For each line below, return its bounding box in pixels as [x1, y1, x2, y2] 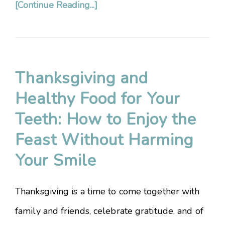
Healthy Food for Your [15, 88, 180, 109]
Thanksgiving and [15, 67, 148, 89]
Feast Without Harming [15, 129, 193, 151]
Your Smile [15, 150, 96, 171]
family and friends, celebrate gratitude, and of [15, 205, 203, 217]
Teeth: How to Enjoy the [15, 108, 196, 130]
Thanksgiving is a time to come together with [15, 185, 200, 197]
